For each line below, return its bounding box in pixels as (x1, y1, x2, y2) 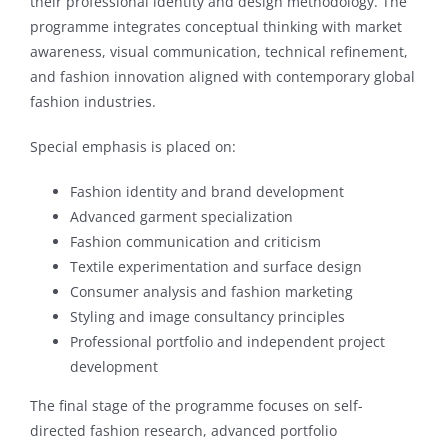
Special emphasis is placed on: (29, 136, 236, 156)
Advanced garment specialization (69, 206, 293, 226)
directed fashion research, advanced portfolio (29, 420, 337, 440)
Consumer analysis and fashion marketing (69, 281, 353, 301)
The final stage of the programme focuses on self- (29, 395, 363, 415)
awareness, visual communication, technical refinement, (29, 41, 408, 61)
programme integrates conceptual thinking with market (29, 16, 402, 36)
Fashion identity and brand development (69, 181, 344, 201)
